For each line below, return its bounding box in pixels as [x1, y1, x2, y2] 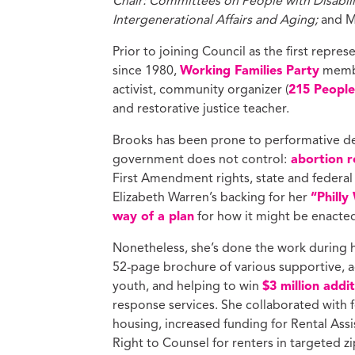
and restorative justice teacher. [113, 102, 289, 116]
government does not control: [113, 153, 287, 166]
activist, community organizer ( [113, 83, 288, 97]
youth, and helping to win [113, 280, 262, 293]
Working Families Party [180, 64, 319, 78]
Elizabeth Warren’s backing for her [113, 191, 311, 204]
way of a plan [113, 210, 194, 223]
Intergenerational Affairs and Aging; [113, 13, 318, 27]
